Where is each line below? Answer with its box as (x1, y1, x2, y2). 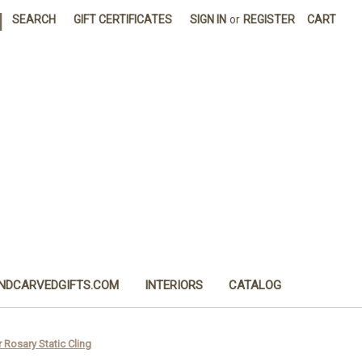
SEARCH (12, 13, 57, 26)
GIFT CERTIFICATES (74, 13, 173, 26)
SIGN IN (190, 13, 227, 26)
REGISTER (243, 13, 296, 26)
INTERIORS (145, 277, 204, 293)
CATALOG (229, 277, 282, 293)
